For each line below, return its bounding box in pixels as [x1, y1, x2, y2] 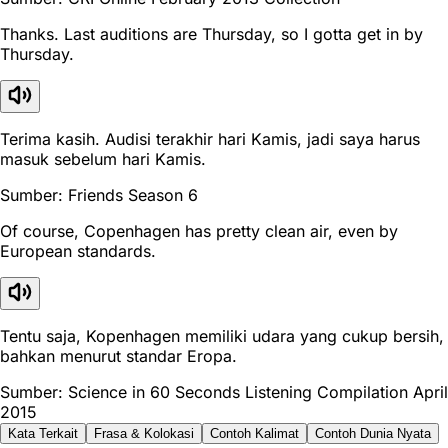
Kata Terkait [8, 425, 78, 441]
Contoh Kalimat [210, 425, 299, 441]
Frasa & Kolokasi [94, 425, 194, 441]
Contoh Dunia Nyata [315, 425, 431, 441]
